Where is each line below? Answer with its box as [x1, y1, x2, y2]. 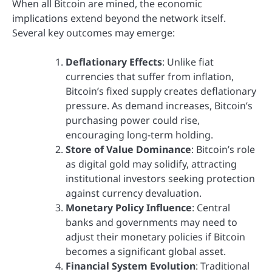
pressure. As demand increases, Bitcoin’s [66, 98, 253, 112]
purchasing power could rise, [66, 113, 200, 127]
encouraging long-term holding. [66, 127, 213, 141]
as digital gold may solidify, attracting [66, 157, 237, 171]
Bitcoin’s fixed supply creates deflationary [66, 84, 256, 98]
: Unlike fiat [162, 55, 214, 69]
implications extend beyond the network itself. [12, 11, 226, 25]
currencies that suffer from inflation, [66, 69, 234, 83]
